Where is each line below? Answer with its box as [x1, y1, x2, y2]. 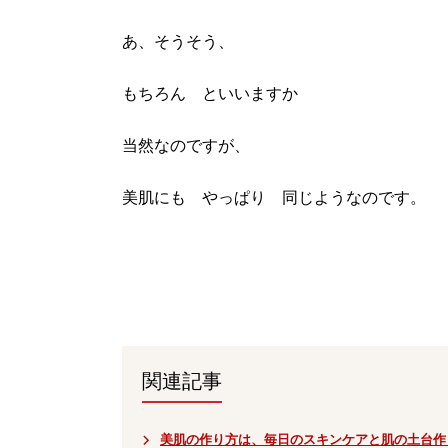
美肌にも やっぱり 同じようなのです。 [122, 189, 426, 206]
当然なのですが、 [122, 137, 250, 154]
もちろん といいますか [122, 85, 298, 102]
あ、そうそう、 [122, 33, 234, 50]
